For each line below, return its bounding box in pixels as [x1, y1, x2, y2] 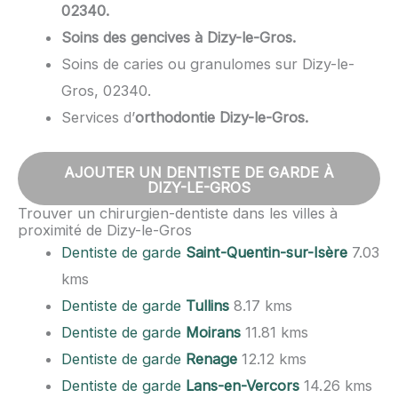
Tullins [186, 297, 230, 315]
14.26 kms [299, 377, 373, 395]
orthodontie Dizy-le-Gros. [135, 107, 309, 126]
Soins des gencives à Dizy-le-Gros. [61, 28, 297, 46]
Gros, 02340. [61, 81, 152, 99]
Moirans [186, 323, 242, 342]
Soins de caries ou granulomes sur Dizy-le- [61, 54, 355, 73]
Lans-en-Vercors [186, 377, 300, 395]
